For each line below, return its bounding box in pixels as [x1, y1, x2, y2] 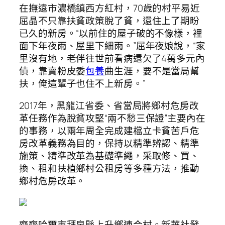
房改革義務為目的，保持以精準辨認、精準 [19, 136, 200, 150]
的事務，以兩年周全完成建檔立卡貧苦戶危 [19, 124, 200, 137]
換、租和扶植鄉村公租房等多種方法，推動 [19, 161, 200, 175]
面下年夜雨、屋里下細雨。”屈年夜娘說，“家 [19, 39, 205, 53]
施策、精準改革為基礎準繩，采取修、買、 [19, 149, 200, 162]
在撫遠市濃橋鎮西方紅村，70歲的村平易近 [19, 2, 200, 15]
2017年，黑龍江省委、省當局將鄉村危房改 [19, 98, 199, 112]
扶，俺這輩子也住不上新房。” [19, 77, 146, 90]
